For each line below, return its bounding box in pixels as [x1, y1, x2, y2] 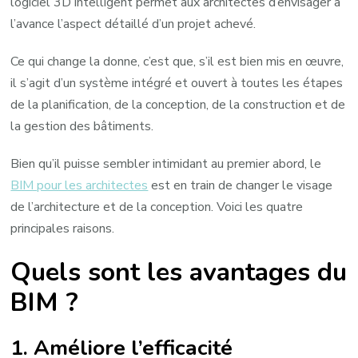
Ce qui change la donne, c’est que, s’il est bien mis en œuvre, [10, 53, 344, 71]
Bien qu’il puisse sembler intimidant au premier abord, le [10, 155, 322, 173]
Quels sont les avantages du [10, 254, 348, 289]
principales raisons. [10, 220, 115, 238]
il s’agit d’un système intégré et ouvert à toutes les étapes [10, 74, 344, 93]
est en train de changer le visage [148, 177, 333, 195]
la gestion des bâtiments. [10, 117, 154, 136]
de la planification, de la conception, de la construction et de [10, 96, 346, 114]
